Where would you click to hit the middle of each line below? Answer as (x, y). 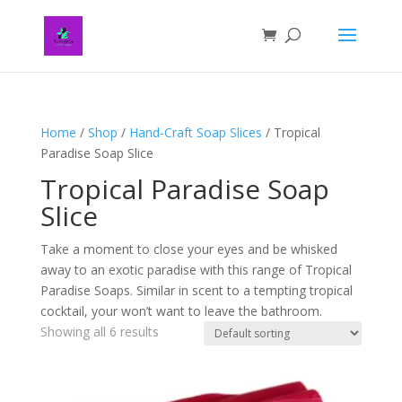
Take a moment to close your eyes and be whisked (188, 249)
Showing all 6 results (99, 332)
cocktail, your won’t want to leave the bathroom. (181, 311)
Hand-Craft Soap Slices (195, 132)
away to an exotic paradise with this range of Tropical (196, 270)
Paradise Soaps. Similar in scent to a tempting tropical (196, 290)
